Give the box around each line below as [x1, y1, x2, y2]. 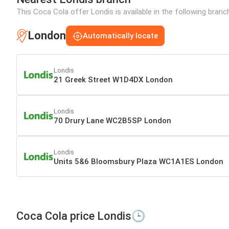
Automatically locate [83, 31, 158, 41]
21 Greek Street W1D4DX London [54, 75, 173, 84]
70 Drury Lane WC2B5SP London [54, 116, 171, 125]
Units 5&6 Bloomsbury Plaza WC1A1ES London [54, 156, 223, 166]
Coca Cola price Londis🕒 [16, 210, 145, 223]
